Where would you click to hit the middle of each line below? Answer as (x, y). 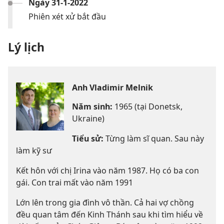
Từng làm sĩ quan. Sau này (154, 139)
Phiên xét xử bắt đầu (67, 17)
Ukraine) (88, 119)
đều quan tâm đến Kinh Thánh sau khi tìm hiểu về (109, 215)
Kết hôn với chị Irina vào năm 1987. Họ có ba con (107, 171)
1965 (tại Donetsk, (147, 107)
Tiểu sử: (88, 139)
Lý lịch (26, 47)
